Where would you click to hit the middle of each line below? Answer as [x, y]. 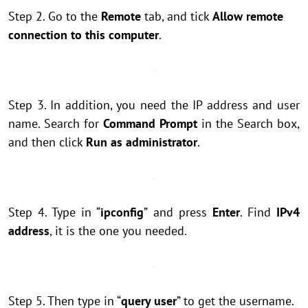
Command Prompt [150, 123]
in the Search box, [249, 123]
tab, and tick [177, 16]
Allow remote [248, 16]
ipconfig [122, 212]
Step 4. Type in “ [55, 212]
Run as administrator [142, 142]
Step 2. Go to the [55, 16]
